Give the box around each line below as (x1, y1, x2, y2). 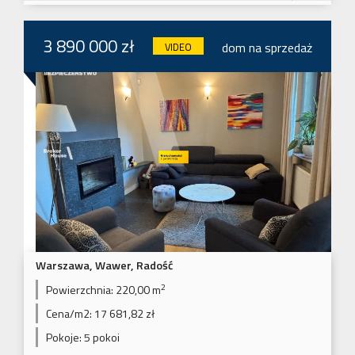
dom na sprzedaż (222, 37, 312, 57)
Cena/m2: (46, 305, 92, 323)
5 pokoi (82, 329, 120, 346)
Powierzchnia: (46, 281, 113, 299)
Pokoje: (46, 329, 82, 346)
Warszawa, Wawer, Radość (36, 257, 173, 275)
